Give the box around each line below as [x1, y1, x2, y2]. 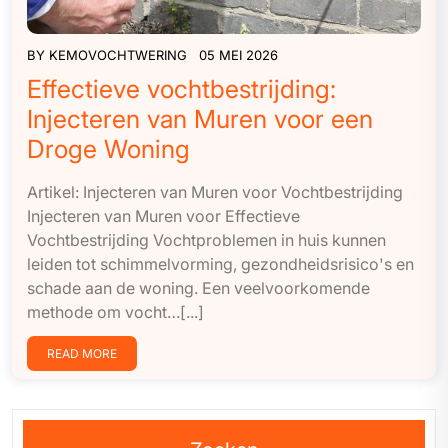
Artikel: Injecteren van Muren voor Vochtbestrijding [27, 181, 403, 202]
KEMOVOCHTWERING [49, 46, 187, 63]
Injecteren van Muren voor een [27, 103, 373, 134]
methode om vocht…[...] [27, 301, 204, 322]
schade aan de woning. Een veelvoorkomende [27, 277, 370, 298]
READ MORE [47, 345, 117, 361]
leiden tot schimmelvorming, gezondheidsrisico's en [27, 253, 414, 274]
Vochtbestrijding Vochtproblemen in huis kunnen [27, 229, 386, 250]
